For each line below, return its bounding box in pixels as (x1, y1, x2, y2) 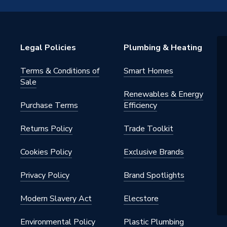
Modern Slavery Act (20, 193, 92, 204)
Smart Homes (124, 65, 173, 77)
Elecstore (124, 193, 159, 204)
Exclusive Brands (124, 146, 184, 158)
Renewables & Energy (124, 89, 203, 100)
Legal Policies (20, 42, 76, 53)
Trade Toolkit (124, 123, 173, 134)
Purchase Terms (20, 100, 78, 111)
